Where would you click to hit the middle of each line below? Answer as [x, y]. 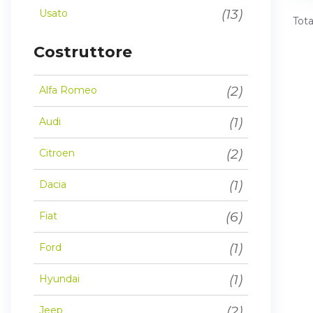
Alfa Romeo [68, 90]
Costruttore [83, 52]
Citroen [57, 153]
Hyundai [59, 279]
